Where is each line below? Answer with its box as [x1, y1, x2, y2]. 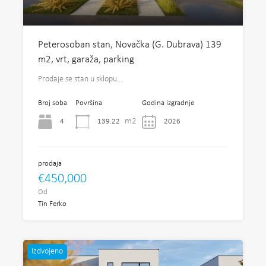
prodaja [38, 160, 62, 167]
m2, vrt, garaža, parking [38, 55, 134, 65]
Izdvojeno [31, 247, 63, 256]
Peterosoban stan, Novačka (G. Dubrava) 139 [38, 40, 221, 50]
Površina [75, 99, 102, 107]
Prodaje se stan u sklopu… [38, 75, 123, 84]
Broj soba [38, 99, 67, 107]
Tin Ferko [38, 200, 66, 208]
